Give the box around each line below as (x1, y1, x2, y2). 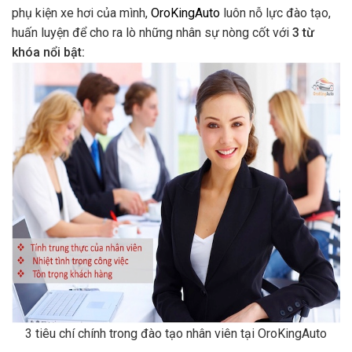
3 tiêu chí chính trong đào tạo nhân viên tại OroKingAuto (25, 326, 327, 342)
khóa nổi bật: (12, 44, 85, 60)
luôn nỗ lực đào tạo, (220, 5, 331, 20)
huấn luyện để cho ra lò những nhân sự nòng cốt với (12, 24, 292, 40)
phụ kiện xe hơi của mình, (12, 5, 151, 20)
